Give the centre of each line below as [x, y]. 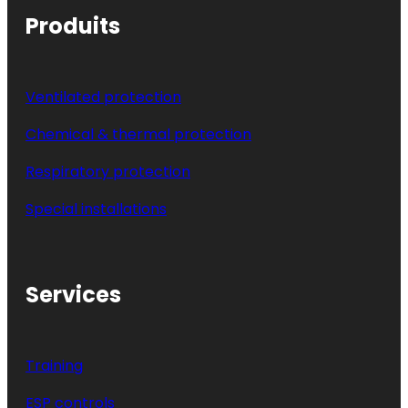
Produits [73, 25]
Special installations [96, 209]
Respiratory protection [108, 171]
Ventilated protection [103, 97]
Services [73, 294]
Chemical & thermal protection [138, 134]
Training [54, 365]
